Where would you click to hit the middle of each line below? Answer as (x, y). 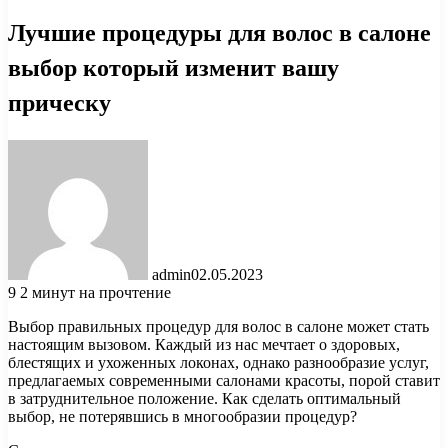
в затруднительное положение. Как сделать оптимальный (204, 398)
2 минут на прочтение (95, 292)
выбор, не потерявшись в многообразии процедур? (182, 416)
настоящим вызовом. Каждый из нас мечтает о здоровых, (204, 344)
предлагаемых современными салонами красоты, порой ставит (224, 380)
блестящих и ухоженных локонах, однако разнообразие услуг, (218, 362)
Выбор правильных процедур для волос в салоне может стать (218, 326)
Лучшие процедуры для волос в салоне (219, 32)
